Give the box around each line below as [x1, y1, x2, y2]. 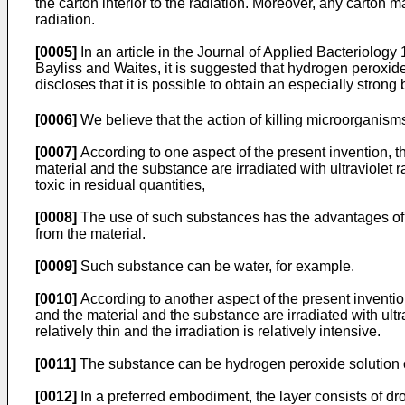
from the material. [35, 226, 146, 242]
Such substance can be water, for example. [77, 259, 354, 275]
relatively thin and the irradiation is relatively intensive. [35, 324, 381, 340]
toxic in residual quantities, [35, 177, 205, 193]
